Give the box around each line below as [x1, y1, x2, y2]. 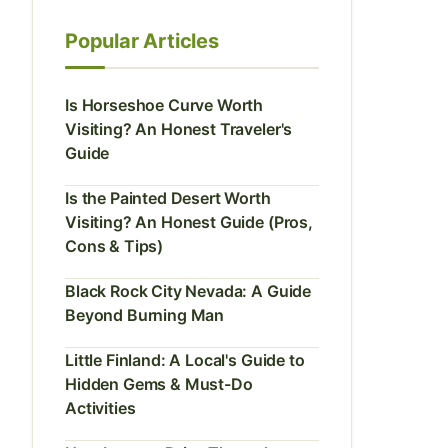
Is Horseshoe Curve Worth [65, 95, 264, 115]
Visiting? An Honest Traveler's [65, 119, 293, 139]
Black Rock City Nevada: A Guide [65, 281, 312, 301]
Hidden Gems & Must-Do [65, 374, 253, 394]
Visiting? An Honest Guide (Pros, [65, 212, 313, 232]
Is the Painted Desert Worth [65, 188, 271, 208]
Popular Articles [65, 29, 219, 53]
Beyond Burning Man [65, 305, 225, 325]
